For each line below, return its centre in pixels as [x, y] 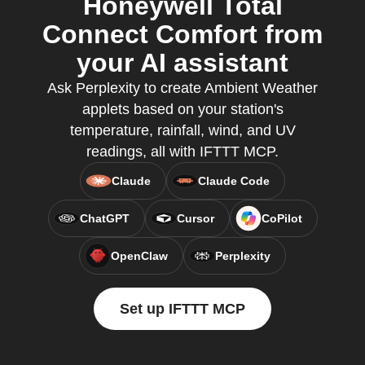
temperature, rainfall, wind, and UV [182, 130]
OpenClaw [139, 256]
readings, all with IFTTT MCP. [182, 152]
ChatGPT [104, 218]
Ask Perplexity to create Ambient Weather [182, 88]
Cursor [195, 218]
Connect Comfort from [182, 34]
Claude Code [234, 181]
